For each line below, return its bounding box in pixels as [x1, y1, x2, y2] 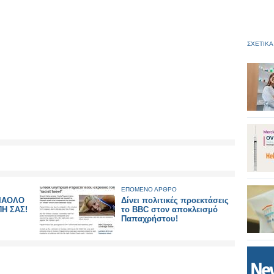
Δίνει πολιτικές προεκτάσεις [121, 196, 229, 205]
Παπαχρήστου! [121, 214, 178, 223]
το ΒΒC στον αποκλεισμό [121, 205, 218, 214]
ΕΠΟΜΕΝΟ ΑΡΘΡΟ [121, 186, 177, 193]
